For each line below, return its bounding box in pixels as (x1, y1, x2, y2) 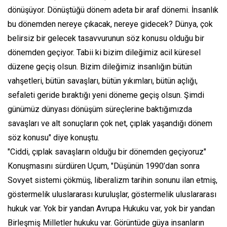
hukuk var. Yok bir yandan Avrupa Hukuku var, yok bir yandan (8, 204, 215, 214)
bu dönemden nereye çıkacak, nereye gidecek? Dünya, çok (8, 19, 213, 29)
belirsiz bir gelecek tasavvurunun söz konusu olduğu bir (8, 33, 204, 44)
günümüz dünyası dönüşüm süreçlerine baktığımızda (8, 104, 192, 115)
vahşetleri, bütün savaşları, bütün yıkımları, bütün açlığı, (8, 76, 198, 86)
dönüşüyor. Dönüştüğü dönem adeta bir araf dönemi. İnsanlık (8, 5, 218, 15)
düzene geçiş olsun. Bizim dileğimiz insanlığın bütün (8, 62, 192, 72)
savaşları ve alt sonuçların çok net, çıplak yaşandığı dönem (8, 119, 212, 129)
